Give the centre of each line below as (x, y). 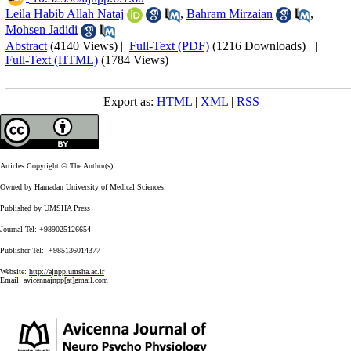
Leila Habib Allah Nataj (65, 13)
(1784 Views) (135, 60)
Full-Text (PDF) (169, 45)
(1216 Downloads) (259, 45)
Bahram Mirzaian (230, 13)
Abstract (26, 45)
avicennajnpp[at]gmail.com (66, 280)
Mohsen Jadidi (42, 30)
